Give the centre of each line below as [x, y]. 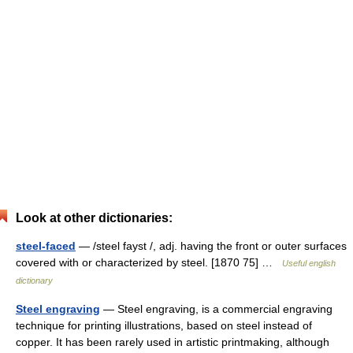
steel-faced [46, 246]
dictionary [34, 281]
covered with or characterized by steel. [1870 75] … [149, 262]
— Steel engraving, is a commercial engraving [216, 309]
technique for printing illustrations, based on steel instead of [164, 325]
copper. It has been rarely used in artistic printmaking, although [173, 342]
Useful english [309, 263]
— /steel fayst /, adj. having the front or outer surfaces [211, 246]
